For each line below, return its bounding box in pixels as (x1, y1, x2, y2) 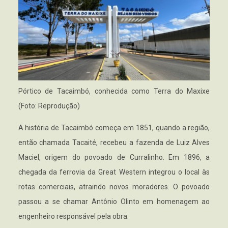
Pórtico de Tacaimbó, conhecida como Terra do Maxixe (18, 87, 210, 95)
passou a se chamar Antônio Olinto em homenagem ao (18, 197, 210, 206)
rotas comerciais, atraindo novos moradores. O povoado (18, 182, 210, 191)
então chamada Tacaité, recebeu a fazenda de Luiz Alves (18, 138, 210, 147)
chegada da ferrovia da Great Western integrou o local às (18, 167, 210, 176)
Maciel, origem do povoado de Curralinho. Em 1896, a (18, 153, 210, 161)
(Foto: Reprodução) (18, 101, 80, 110)
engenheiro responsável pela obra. (18, 212, 129, 220)
